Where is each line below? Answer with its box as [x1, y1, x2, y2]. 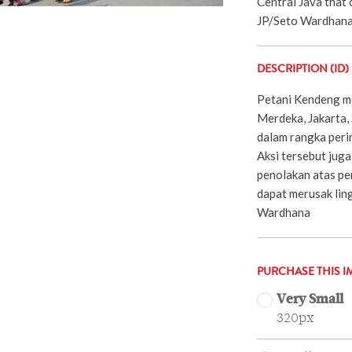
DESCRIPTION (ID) [256, 64, 349, 75]
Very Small [276, 292, 343, 306]
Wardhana [256, 204, 310, 219]
